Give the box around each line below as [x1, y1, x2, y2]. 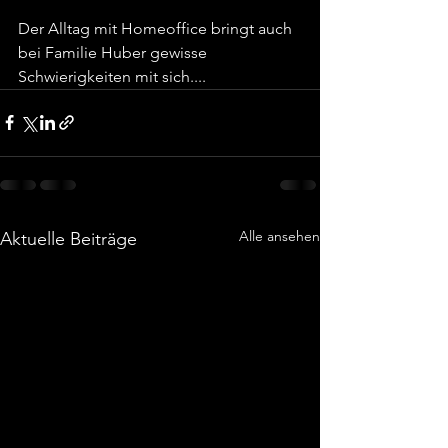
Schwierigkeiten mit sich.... [18, 66, 206, 86]
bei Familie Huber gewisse [18, 42, 211, 62]
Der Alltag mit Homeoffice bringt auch [18, 18, 296, 38]
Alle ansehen [239, 226, 320, 245]
